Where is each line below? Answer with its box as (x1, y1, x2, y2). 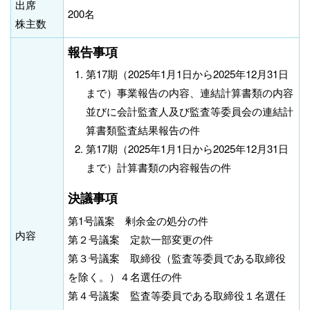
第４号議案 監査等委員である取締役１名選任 (68, 287, 286, 302)
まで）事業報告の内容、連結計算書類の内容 (86, 85, 294, 100)
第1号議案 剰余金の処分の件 (68, 212, 208, 228)
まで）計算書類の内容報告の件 (86, 160, 232, 175)
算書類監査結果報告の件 (86, 122, 201, 138)
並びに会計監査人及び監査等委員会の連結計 (86, 104, 294, 119)
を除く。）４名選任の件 (68, 268, 182, 284)
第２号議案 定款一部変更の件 (68, 231, 213, 246)
